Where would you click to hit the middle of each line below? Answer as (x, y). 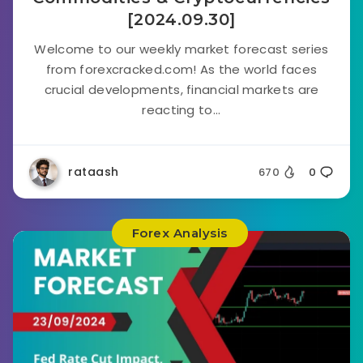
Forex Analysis (179, 233)
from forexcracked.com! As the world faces (181, 69)
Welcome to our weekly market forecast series (181, 49)
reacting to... (181, 110)
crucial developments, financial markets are (181, 90)
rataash (94, 172)
